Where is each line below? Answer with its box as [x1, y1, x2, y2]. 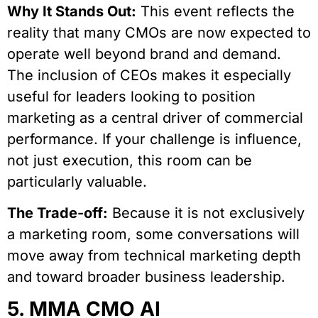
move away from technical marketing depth [7, 246, 301, 264]
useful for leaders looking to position [7, 87, 256, 105]
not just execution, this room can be [7, 151, 252, 169]
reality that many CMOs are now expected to [7, 23, 311, 41]
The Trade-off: [7, 204, 108, 221]
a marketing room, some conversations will [7, 225, 300, 243]
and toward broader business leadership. [7, 268, 285, 285]
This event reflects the [136, 2, 295, 20]
